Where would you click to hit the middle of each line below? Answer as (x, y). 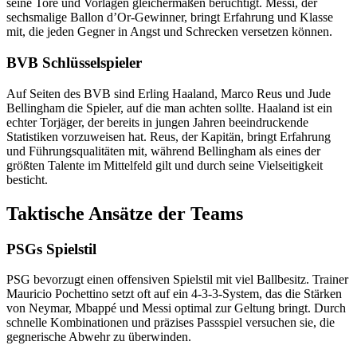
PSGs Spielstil (51, 249)
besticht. (27, 179)
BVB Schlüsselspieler (74, 63)
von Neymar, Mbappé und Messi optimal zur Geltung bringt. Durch (176, 308)
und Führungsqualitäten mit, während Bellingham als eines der (163, 151)
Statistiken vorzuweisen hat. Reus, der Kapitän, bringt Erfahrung (169, 136)
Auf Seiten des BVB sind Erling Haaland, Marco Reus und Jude (169, 93)
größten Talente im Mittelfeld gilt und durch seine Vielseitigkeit (165, 165)
